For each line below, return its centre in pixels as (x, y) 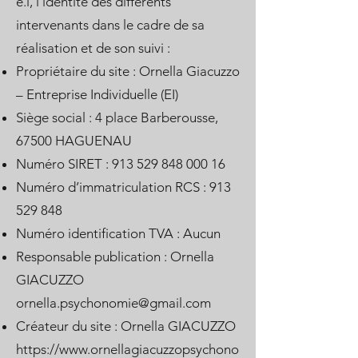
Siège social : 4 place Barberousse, (117, 117)
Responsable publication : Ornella (115, 257)
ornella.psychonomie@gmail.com (113, 303)
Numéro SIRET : (64, 164)
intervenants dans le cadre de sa (110, 25)
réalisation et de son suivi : (93, 48)
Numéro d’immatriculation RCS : (113, 187)
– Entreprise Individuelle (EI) (97, 94)
